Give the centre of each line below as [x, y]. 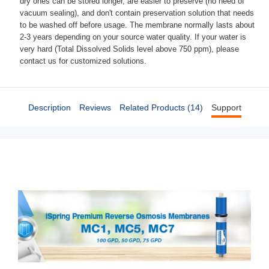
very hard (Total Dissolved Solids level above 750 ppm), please [129, 49]
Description [49, 107]
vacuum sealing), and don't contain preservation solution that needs [137, 13]
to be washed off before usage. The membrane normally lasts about [137, 25]
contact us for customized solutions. [83, 61]
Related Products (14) [161, 107]
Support [226, 107]
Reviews [95, 107]
